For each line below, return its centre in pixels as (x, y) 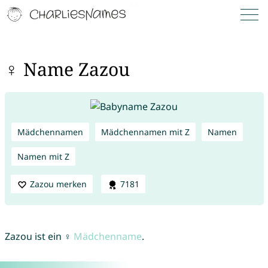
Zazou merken (58, 184)
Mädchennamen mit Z (145, 132)
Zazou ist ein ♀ (39, 237)
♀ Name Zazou (67, 69)
